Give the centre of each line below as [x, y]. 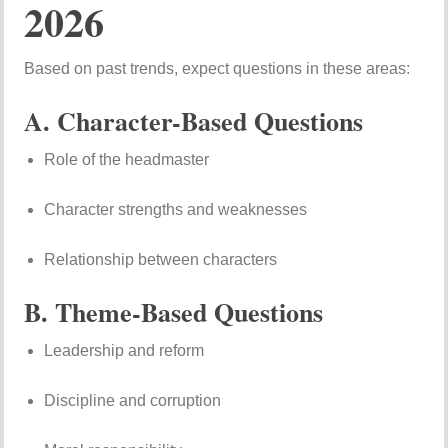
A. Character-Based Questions [194, 121]
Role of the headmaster [127, 160]
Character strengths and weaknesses [176, 210]
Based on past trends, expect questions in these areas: [217, 69]
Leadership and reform [124, 351]
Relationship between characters [161, 260]
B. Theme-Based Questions [174, 312]
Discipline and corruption [133, 401]
